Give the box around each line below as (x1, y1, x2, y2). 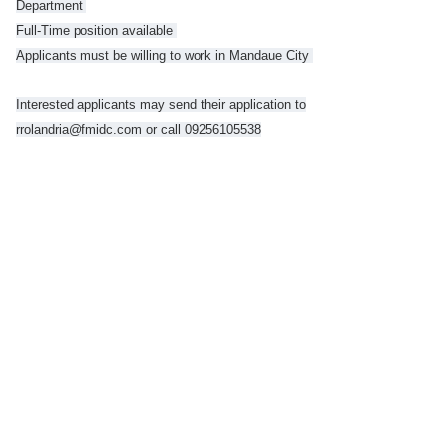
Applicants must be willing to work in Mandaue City (16, 48, 313, 64)
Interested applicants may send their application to (16, 97, 306, 113)
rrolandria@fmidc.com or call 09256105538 (16, 122, 262, 138)
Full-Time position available (16, 23, 177, 39)
